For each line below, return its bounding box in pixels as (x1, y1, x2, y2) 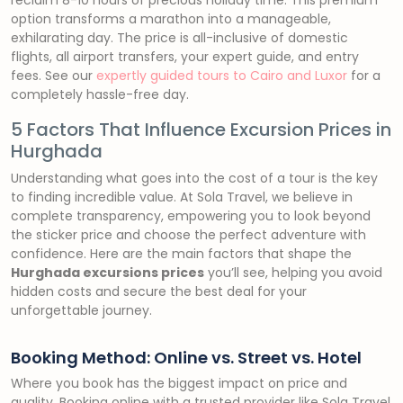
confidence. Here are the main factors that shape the (11, 245, 352, 263)
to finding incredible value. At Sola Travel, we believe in (11, 188, 353, 206)
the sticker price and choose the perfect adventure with (11, 226, 366, 244)
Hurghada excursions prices (11, 264, 204, 282)
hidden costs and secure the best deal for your (11, 282, 307, 300)
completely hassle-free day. (11, 85, 189, 103)
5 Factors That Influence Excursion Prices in (11, 117, 391, 142)
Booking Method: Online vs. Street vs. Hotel (11, 346, 362, 369)
